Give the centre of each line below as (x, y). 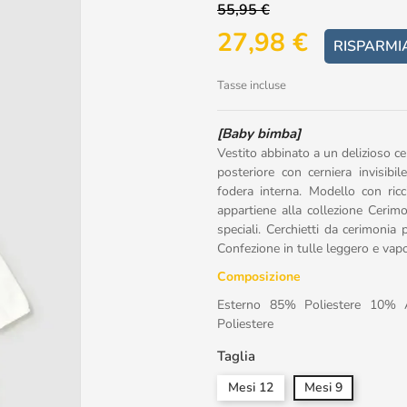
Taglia (236, 356)
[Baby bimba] (259, 134)
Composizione (259, 277)
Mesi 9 (323, 387)
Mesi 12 (251, 387)
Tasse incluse (252, 85)
